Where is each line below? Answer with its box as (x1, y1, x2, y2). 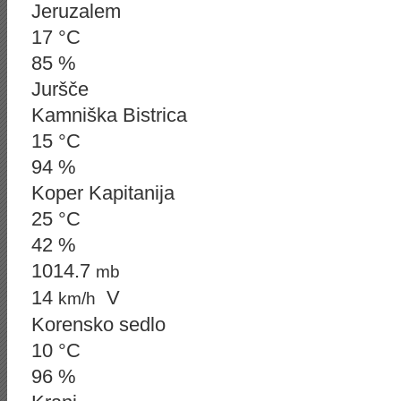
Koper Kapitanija (31, 182, 175, 204)
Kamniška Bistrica (31, 104, 187, 126)
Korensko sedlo (31, 313, 166, 336)
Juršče (31, 78, 89, 100)
